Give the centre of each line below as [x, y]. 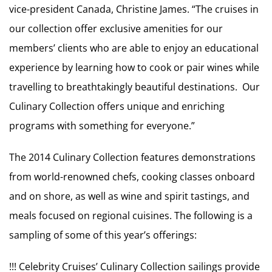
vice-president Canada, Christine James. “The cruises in [134, 9]
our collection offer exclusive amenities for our [116, 29]
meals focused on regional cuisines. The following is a [131, 216]
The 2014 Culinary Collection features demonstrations [132, 157]
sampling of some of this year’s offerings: [103, 235]
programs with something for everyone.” [102, 126]
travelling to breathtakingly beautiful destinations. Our [134, 87]
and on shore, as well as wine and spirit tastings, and [129, 196]
